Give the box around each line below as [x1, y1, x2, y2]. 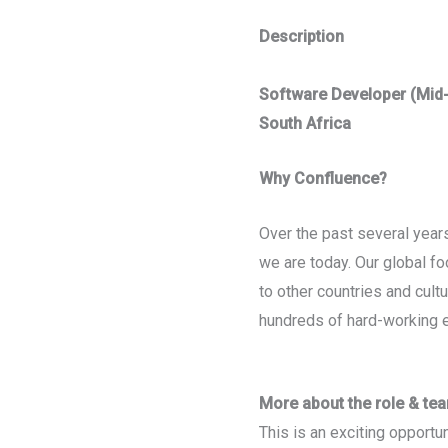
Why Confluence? [258, 169, 387, 189]
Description [258, 27, 344, 47]
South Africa [258, 114, 351, 134]
